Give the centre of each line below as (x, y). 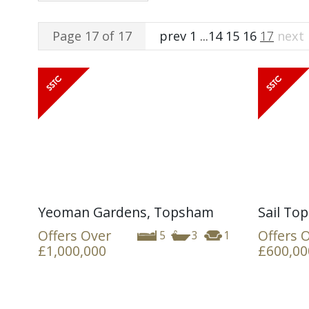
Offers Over (74, 235)
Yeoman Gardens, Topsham (126, 212)
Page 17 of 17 (92, 36)
